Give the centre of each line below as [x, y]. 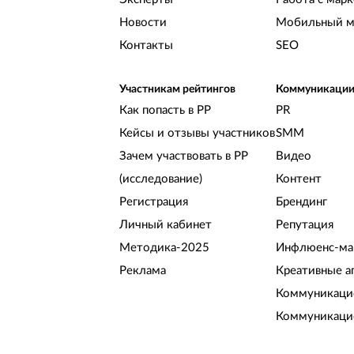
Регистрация [154, 202]
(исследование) [161, 179]
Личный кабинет [166, 225]
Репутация [304, 225]
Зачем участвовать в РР [184, 156]
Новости [143, 23]
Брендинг [301, 202]
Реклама [143, 271]
